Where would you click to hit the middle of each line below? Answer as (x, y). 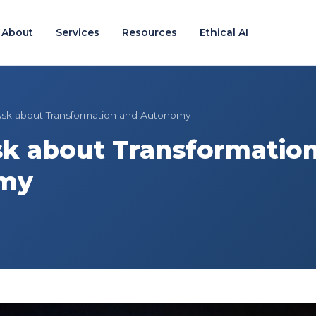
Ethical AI (224, 32)
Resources (149, 32)
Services (77, 32)
